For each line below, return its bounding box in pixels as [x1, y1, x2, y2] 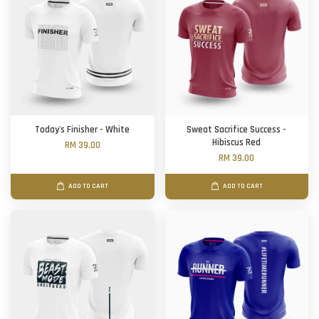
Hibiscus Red [212, 137, 261, 150]
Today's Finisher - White [35, 124, 130, 137]
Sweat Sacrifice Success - [187, 124, 287, 137]
